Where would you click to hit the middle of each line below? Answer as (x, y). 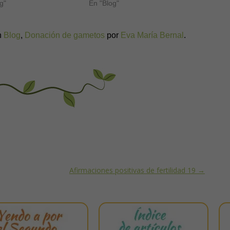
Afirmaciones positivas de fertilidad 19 (133, 170)
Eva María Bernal (152, 35)
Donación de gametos (65, 35)
